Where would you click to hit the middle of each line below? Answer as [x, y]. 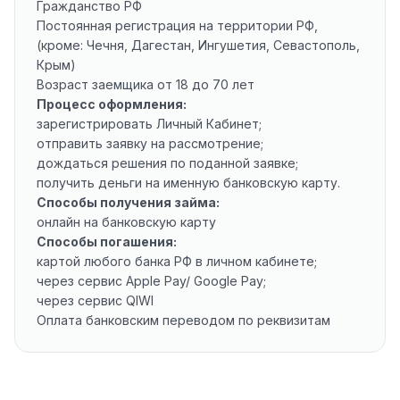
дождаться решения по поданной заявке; [167, 163]
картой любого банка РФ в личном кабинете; [177, 261]
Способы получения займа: [128, 202]
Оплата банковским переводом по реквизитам [183, 320]
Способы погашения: [107, 242]
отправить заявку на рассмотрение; [150, 143]
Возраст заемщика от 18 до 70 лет [146, 84]
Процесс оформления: [112, 104]
